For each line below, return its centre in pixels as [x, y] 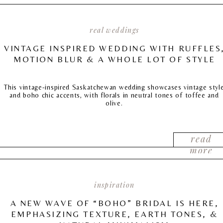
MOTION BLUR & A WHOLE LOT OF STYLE [114, 59]
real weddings [114, 30]
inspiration [114, 185]
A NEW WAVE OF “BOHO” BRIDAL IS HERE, [114, 203]
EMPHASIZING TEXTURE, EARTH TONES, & [114, 214]
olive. [114, 103]
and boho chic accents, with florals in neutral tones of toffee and [114, 95]
